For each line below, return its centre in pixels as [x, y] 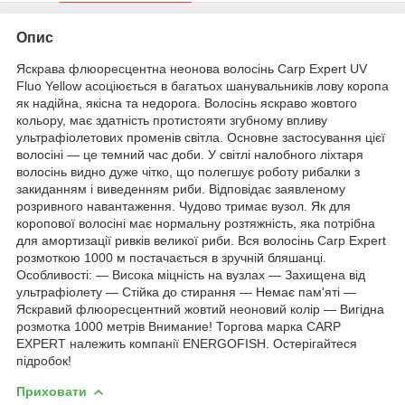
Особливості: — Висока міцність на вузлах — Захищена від [191, 274]
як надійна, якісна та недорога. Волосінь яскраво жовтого [187, 103]
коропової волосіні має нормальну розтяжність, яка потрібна [196, 223]
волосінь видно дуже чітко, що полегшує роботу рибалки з [188, 171]
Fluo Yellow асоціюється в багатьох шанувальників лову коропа [202, 85]
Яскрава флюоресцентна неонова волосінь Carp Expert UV [192, 68]
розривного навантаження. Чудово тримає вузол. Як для [184, 206]
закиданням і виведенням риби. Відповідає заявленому [181, 188]
